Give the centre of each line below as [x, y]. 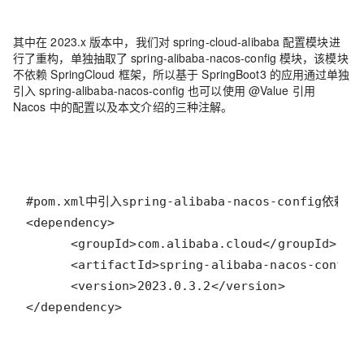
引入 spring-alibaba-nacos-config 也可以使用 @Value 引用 [164, 90]
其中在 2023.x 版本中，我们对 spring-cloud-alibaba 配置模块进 [177, 41]
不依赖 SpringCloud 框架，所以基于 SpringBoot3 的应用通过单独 [182, 74]
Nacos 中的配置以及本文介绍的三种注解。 [123, 106]
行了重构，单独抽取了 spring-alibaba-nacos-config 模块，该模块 [181, 58]
